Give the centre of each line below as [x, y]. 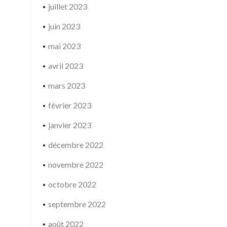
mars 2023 [66, 85]
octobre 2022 [72, 184]
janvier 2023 [69, 125]
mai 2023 [64, 46]
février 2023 [69, 105]
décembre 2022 [75, 145]
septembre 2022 [77, 204]
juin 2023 [64, 26]
